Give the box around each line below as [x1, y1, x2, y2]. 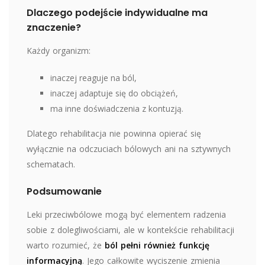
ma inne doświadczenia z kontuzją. [50, 102, 183, 114]
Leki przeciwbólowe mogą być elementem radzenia [27, 208, 226, 220]
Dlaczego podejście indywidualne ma [27, 5, 208, 20]
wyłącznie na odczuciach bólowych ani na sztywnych [27, 143, 231, 154]
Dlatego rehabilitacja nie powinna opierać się [27, 127, 201, 139]
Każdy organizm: [27, 44, 91, 56]
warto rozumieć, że [27, 239, 105, 251]
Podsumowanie [27, 184, 102, 198]
